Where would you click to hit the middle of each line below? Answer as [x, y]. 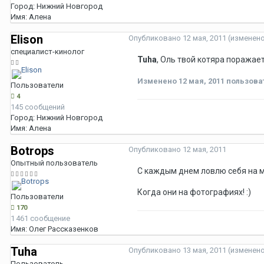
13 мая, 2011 [204, 250]
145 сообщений [38, 107]
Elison [27, 40]
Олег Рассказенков [64, 229]
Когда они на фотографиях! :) [194, 192]
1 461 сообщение [40, 219]
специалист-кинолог [47, 52]
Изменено [158, 81]
